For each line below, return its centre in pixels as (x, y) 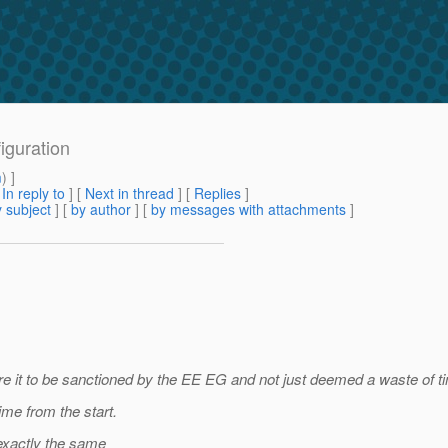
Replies (217, 193)
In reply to (33, 193)
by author (101, 209)
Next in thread (129, 193)
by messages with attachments (248, 209)
